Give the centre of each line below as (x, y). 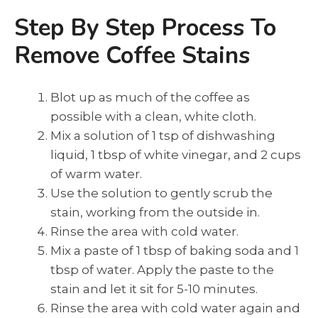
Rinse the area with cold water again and (175, 308)
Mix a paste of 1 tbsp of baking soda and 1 (175, 250)
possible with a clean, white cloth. (153, 116)
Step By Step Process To (145, 28)
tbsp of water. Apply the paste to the (162, 269)
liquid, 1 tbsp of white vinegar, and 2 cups (176, 154)
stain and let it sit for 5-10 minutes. (154, 289)
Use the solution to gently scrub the (161, 193)
